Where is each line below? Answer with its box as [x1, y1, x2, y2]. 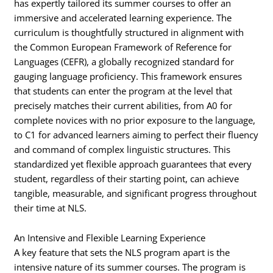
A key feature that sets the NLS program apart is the [14, 246, 230, 259]
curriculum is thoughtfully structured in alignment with [14, 26, 244, 38]
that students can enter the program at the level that [14, 84, 233, 97]
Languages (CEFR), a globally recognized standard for [14, 55, 235, 68]
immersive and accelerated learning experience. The [14, 11, 232, 24]
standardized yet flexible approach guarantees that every [14, 157, 252, 170]
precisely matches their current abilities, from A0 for [14, 99, 233, 112]
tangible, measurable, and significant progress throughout [14, 186, 257, 199]
